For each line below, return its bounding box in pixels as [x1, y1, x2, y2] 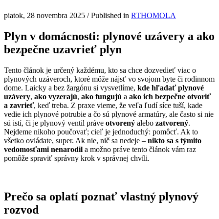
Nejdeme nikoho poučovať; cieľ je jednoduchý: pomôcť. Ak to [4, 128, 198, 136]
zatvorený [155, 119, 188, 128]
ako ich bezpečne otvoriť [129, 92, 211, 101]
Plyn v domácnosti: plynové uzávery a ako [4, 30, 215, 43]
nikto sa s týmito [148, 136, 201, 145]
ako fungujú [81, 92, 122, 101]
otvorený [106, 119, 135, 128]
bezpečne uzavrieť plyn [4, 43, 122, 56]
